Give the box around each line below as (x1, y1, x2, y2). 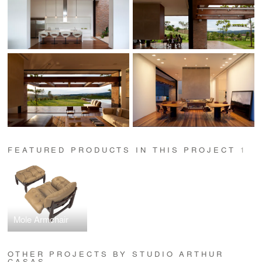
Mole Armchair (13, 212, 69, 226)
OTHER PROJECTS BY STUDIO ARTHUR (8, 248, 224, 260)
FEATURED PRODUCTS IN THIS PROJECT (8, 144, 240, 156)
